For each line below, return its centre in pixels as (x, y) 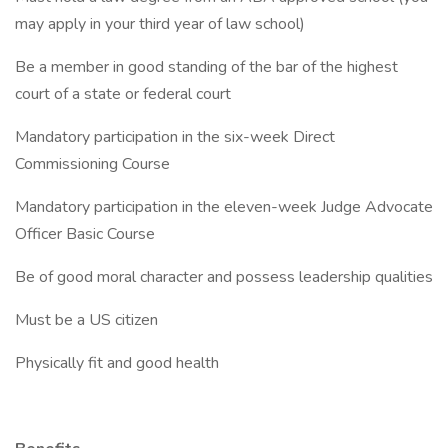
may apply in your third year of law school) (160, 24)
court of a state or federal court (123, 94)
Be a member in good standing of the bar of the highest (206, 67)
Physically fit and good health (117, 363)
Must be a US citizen (86, 320)
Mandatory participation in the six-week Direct (175, 137)
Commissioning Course (92, 164)
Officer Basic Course (85, 234)
